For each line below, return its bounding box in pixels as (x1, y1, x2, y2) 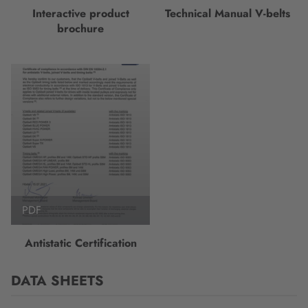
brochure (57, 21, 104, 36)
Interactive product (32, 5, 129, 21)
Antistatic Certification (24, 235, 137, 251)
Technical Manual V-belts (165, 5, 290, 21)
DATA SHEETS (11, 271, 104, 291)
